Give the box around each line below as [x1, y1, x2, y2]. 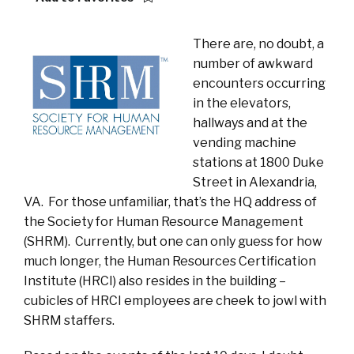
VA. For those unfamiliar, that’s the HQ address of [24, 194, 317, 210]
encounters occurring [193, 76, 326, 92]
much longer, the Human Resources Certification [24, 254, 316, 269]
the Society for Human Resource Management [24, 214, 303, 230]
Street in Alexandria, [193, 175, 317, 190]
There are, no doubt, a [193, 36, 324, 52]
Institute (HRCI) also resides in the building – [24, 273, 286, 289]
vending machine [193, 135, 296, 151]
